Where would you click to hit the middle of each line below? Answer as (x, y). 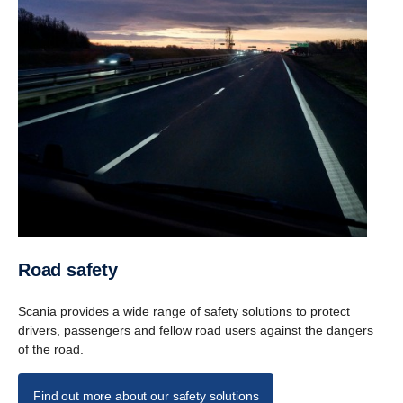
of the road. (53, 349)
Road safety (74, 269)
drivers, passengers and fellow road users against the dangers (196, 330)
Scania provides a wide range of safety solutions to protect (184, 311)
